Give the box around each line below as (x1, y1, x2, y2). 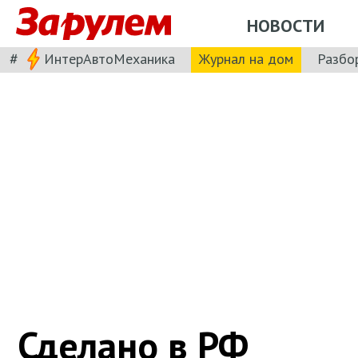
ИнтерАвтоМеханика (44, 49, 175, 68)
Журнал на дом (199, 49, 293, 68)
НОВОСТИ (247, 14, 324, 37)
